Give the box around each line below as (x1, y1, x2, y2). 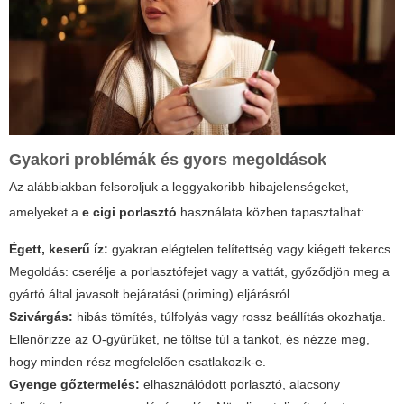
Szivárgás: (9, 309, 73, 325)
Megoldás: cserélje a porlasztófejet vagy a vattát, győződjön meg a (9, 264, 390, 280)
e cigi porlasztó (82, 205, 177, 220)
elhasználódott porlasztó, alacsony (140, 377, 340, 392)
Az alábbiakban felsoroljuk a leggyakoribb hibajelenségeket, (9, 179, 349, 195)
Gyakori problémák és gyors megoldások (9, 151, 326, 170)
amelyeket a (9, 205, 82, 220)
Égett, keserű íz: (9, 242, 108, 257)
